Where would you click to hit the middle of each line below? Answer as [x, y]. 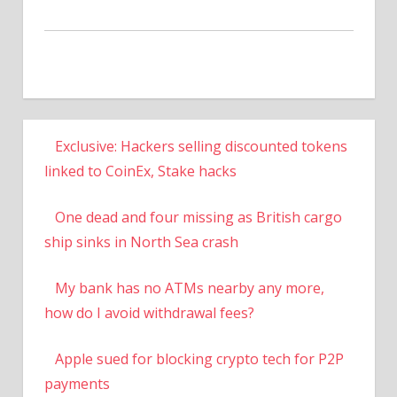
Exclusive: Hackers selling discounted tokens [201, 147]
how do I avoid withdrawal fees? [149, 313]
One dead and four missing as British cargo [198, 218]
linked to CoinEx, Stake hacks [140, 171]
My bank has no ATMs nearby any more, [189, 288]
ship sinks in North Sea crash [141, 242]
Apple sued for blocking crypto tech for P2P [199, 359]
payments [77, 384]
